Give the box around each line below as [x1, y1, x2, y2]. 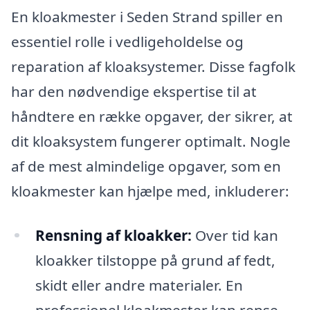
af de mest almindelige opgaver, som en [11, 156, 281, 176]
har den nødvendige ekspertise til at [11, 81, 257, 101]
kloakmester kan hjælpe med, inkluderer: [11, 181, 289, 201]
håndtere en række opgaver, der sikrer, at [11, 106, 293, 126]
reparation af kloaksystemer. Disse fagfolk [11, 56, 295, 76]
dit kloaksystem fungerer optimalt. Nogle [11, 131, 291, 151]
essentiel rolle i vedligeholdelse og [11, 31, 244, 51]
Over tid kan [191, 225, 278, 245]
